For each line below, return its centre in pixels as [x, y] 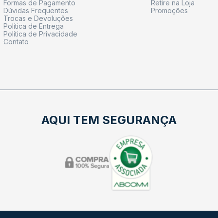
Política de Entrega [34, 26]
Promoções [169, 10]
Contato [16, 41]
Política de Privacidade [41, 34]
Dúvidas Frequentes [36, 10]
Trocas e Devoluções [38, 18]
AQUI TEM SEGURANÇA [109, 120]
